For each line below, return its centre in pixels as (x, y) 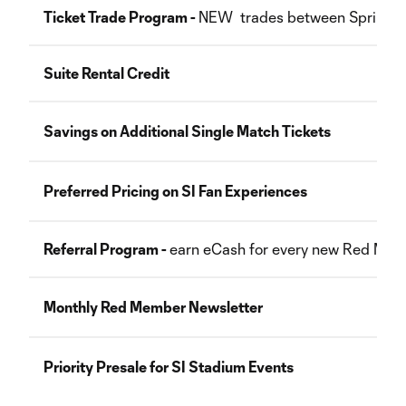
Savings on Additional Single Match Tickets (187, 131)
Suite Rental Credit (106, 73)
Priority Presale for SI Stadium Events (169, 367)
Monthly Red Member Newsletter (153, 307)
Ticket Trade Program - (121, 17)
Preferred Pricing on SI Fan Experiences (175, 191)
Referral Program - (106, 249)
